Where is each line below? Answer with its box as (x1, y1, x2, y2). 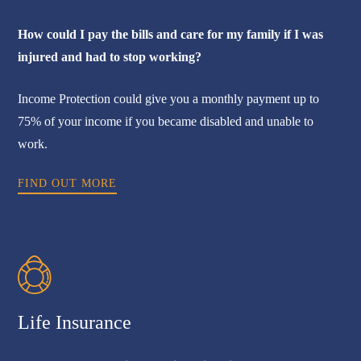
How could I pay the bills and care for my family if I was (18, 27, 324, 42)
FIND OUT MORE (18, 177, 118, 190)
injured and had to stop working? (18, 50, 202, 64)
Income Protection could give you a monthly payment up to (18, 92, 320, 106)
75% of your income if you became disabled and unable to (18, 114, 314, 129)
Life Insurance (18, 312, 132, 334)
